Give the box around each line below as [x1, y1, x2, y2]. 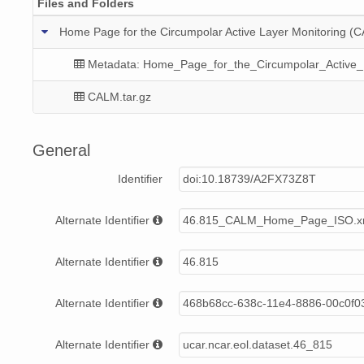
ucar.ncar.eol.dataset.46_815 [183, 338, 332, 352]
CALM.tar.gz [88, 89, 151, 103]
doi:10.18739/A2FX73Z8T [183, 172, 316, 186]
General [32, 141, 90, 160]
